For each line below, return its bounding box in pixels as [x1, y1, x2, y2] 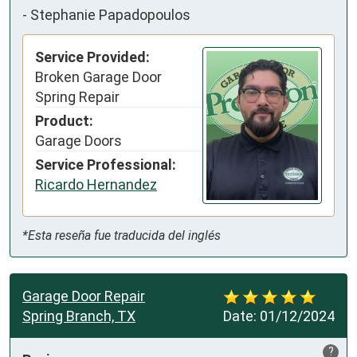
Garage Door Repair [22, 288, 145, 305]
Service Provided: [35, 49, 150, 66]
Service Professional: [35, 156, 176, 174]
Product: [35, 112, 93, 130]
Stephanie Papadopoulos [30, 6, 190, 23]
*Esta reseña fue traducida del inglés [22, 228, 221, 244]
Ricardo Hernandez [35, 176, 157, 194]
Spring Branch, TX [22, 308, 135, 325]
